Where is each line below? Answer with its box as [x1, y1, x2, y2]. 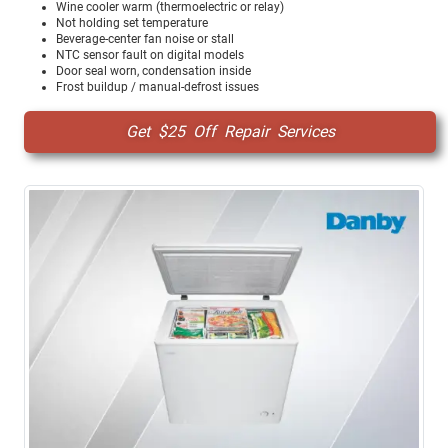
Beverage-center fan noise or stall [56, 31, 234, 46]
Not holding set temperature [56, 15, 208, 30]
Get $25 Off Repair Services [125, 121, 335, 141]
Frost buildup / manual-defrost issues [56, 79, 259, 94]
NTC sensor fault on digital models [56, 47, 244, 62]
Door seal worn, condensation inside [56, 63, 251, 78]
